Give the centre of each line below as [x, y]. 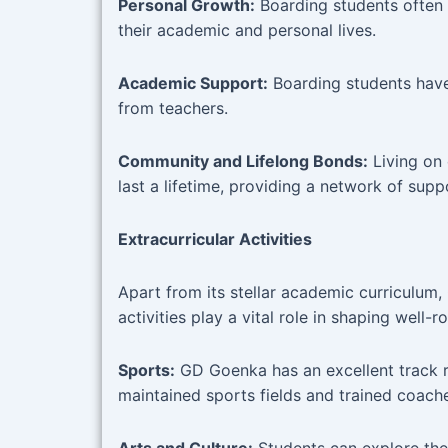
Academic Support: [193, 83]
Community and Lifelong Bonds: [243, 161]
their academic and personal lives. [247, 30]
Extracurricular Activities [215, 239]
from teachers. [173, 108]
